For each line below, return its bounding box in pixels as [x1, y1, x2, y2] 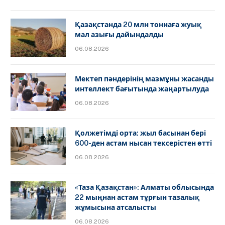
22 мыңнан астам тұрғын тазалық [75, 193, 199, 201]
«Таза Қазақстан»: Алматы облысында [75, 183, 214, 191]
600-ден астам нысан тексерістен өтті [75, 139, 212, 147]
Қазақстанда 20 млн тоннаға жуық [75, 20, 201, 29]
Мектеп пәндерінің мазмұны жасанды [75, 74, 214, 83]
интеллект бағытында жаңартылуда [75, 84, 209, 93]
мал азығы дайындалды [75, 30, 164, 39]
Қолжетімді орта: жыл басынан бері [75, 129, 206, 137]
